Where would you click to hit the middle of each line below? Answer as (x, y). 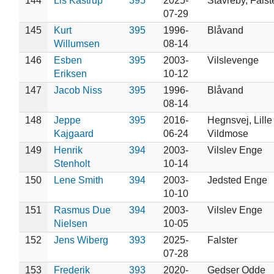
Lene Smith (78, 180)
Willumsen (76, 43)
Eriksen (70, 73)
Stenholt (72, 163)
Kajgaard (73, 133)
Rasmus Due (82, 210)
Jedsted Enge (237, 180)
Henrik (68, 150)
